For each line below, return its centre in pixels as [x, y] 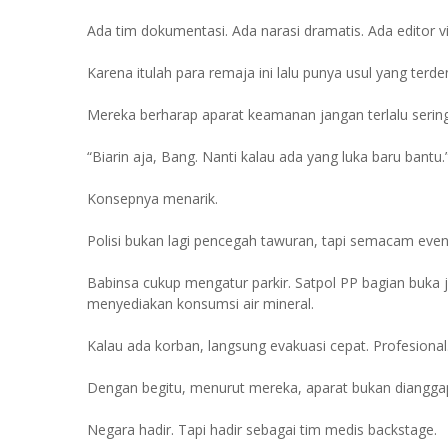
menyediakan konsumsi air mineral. [200, 303]
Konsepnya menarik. [152, 198]
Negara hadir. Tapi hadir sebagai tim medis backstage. [262, 429]
